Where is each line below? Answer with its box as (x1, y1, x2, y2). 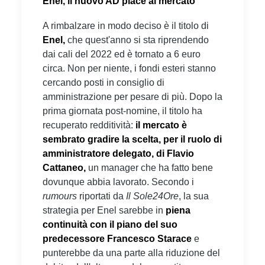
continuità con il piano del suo (43, 219, 177, 230)
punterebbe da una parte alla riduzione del (43, 247, 220, 258)
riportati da (77, 190, 126, 201)
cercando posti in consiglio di (43, 77, 164, 88)
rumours (43, 190, 77, 201)
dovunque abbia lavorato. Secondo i (43, 176, 194, 187)
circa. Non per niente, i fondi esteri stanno (43, 63, 216, 73)
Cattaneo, (43, 162, 86, 173)
